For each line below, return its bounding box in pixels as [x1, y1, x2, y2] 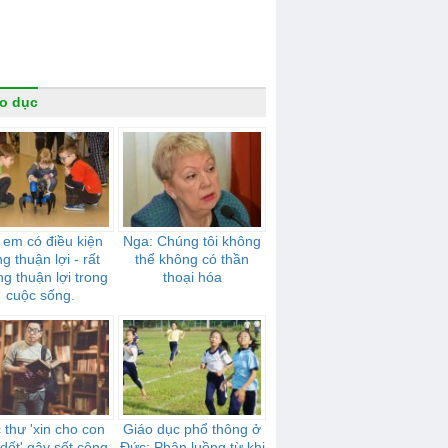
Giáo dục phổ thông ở [123, 421, 261, 437]
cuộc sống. [5, 287, 75, 303]
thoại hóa [162, 269, 222, 285]
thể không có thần [135, 251, 249, 267]
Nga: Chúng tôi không [123, 233, 261, 249]
